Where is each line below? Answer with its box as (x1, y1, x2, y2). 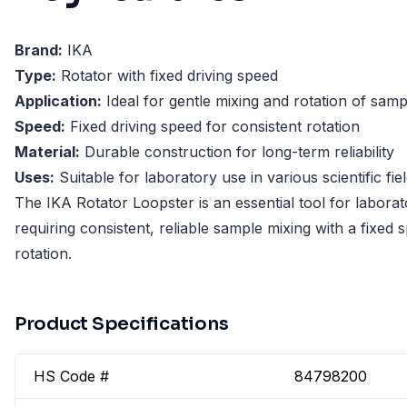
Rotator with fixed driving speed (56, 66, 278, 85)
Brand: (15, 41, 63, 60)
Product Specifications (15, 313, 229, 336)
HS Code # (34, 367, 109, 386)
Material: (15, 143, 80, 162)
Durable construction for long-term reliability (80, 143, 394, 162)
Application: (15, 92, 102, 111)
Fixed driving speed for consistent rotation (65, 117, 360, 136)
